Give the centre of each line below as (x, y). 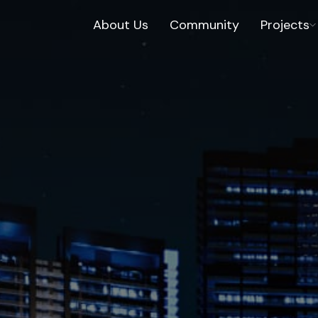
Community (205, 25)
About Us (121, 25)
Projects (285, 25)
